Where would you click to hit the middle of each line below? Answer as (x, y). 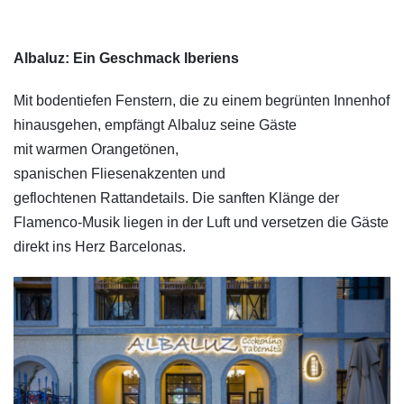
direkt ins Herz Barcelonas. (100, 247)
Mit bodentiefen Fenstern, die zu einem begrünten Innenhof (202, 101)
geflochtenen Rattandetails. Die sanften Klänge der (176, 198)
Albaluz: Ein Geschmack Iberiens (126, 59)
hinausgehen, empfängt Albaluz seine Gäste (155, 125)
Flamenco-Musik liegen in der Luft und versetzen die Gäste (201, 223)
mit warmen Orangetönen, (96, 150)
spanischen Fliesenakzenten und (119, 174)
